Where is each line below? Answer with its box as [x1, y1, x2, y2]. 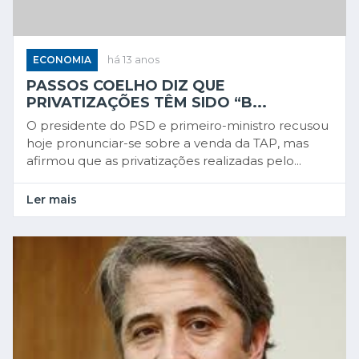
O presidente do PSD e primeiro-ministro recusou [26, 118, 329, 134]
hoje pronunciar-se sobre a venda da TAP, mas [26, 135, 309, 151]
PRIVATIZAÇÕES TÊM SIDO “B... [26, 94, 267, 112]
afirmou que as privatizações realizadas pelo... [26, 153, 301, 169]
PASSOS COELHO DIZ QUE [26, 77, 225, 95]
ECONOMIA [33, 54, 91, 67]
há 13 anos [107, 54, 159, 67]
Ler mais [26, 192, 77, 208]
